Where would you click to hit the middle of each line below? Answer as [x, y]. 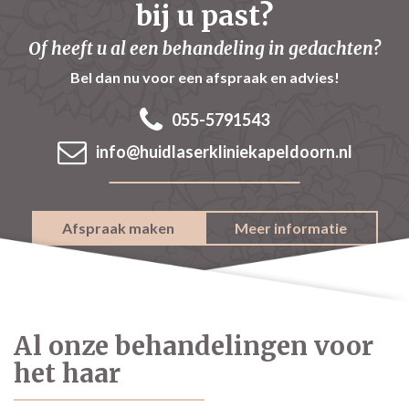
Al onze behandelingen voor [194, 346]
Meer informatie [291, 228]
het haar [67, 373]
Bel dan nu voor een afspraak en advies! [204, 77]
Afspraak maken [118, 228]
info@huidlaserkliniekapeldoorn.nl [224, 152]
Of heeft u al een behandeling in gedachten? [204, 48]
